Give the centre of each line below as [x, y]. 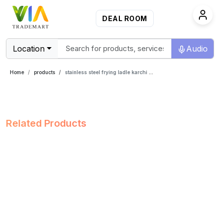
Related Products [46, 124]
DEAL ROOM [125, 18]
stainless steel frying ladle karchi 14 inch [107, 72]
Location [29, 49]
